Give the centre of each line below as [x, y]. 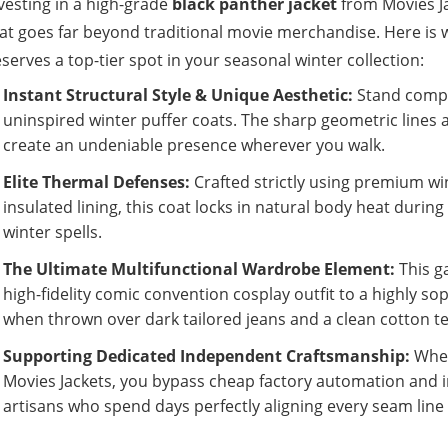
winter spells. [52, 232]
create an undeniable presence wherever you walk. [193, 145]
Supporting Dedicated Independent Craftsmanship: [206, 356]
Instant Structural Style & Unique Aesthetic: [177, 95]
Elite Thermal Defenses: [96, 182]
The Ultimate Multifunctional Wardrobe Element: [198, 269]
